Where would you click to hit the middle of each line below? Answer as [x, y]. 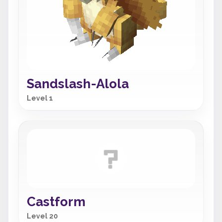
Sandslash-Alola [78, 84]
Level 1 [40, 98]
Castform [56, 202]
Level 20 [42, 216]
